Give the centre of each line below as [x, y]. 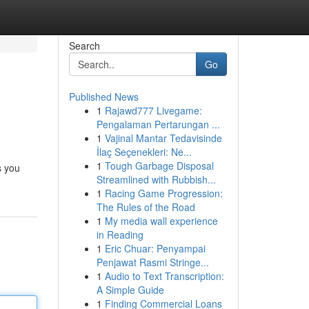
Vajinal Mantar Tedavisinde [163, 138]
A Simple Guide [130, 290]
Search [84, 46]
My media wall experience [161, 221]
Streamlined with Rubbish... [156, 179]
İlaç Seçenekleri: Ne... [144, 152]
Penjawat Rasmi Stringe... [152, 262]
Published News [103, 97]
